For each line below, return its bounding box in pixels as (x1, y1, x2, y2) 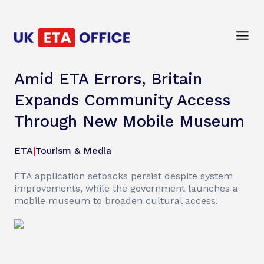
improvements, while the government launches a (14, 183, 238, 194)
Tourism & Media (35, 145, 111, 156)
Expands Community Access (14, 91, 230, 110)
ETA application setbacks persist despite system (14, 170, 233, 181)
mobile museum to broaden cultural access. (14, 195, 218, 206)
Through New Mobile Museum (14, 112, 245, 131)
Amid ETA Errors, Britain (14, 70, 202, 88)
